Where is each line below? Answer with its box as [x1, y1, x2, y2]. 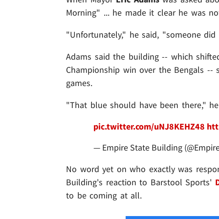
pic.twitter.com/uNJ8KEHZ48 [93, 120, 205, 132]
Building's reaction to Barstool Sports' [66, 176, 215, 188]
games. [66, 77, 92, 88]
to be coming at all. [66, 189, 142, 201]
